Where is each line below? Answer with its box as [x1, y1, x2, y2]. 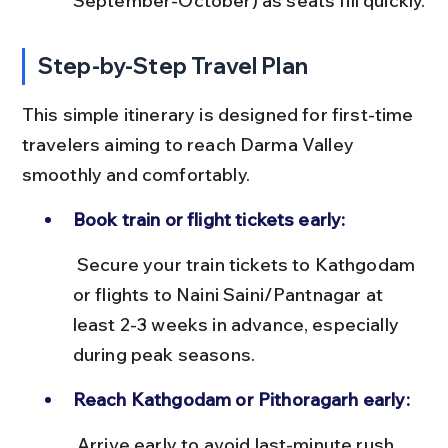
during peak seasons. [72, 342, 256, 366]
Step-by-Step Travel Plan [38, 51, 308, 80]
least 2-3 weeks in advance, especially [72, 312, 404, 336]
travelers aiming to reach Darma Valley [21, 132, 359, 156]
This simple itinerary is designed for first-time [21, 102, 418, 126]
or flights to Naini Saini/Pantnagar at [72, 282, 388, 306]
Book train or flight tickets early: [72, 207, 346, 231]
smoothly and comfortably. [21, 162, 250, 186]
